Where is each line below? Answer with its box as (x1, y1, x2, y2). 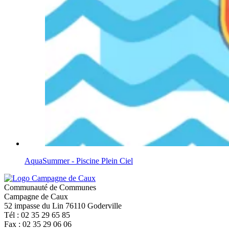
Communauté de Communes (4, 183, 96, 192)
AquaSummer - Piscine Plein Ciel (25, 156, 133, 166)
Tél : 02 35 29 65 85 (4, 211, 70, 220)
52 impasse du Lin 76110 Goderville (4, 201, 122, 211)
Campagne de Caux (4, 192, 68, 201)
